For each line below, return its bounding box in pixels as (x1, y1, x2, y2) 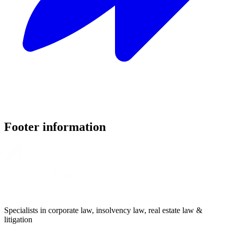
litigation (4, 215, 32, 224)
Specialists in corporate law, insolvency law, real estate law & (4, 205, 202, 215)
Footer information (4, 120, 106, 133)
